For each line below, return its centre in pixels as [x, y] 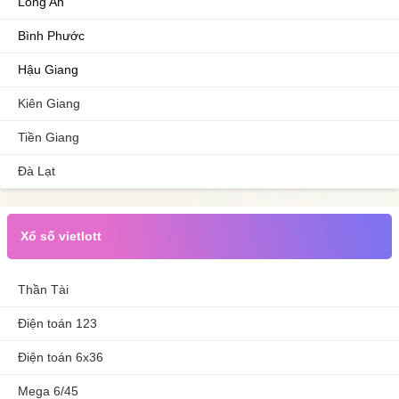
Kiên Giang [49, 103]
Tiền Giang [49, 137]
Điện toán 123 [57, 323]
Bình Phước [51, 36]
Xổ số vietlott [61, 236]
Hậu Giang [48, 69]
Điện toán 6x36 [61, 357]
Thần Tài [43, 289]
